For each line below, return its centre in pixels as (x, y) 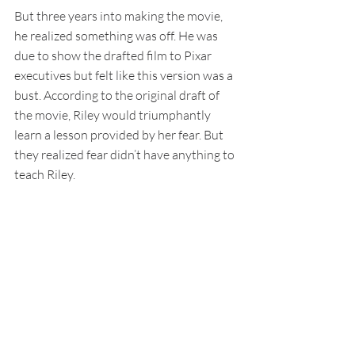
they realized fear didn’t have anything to (126, 155)
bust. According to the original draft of (118, 95)
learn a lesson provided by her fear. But (120, 135)
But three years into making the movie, (120, 16)
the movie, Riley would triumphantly (114, 115)
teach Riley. (45, 175)
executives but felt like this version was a (125, 76)
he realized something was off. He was (117, 36)
